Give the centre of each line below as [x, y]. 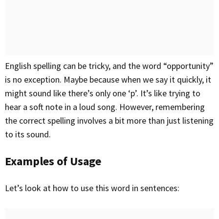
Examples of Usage [53, 161]
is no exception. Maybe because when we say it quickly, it [108, 79]
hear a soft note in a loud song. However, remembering [105, 107]
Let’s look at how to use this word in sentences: [94, 188]
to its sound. [28, 134]
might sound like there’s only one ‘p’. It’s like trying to [103, 93]
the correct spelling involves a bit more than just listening [109, 120]
